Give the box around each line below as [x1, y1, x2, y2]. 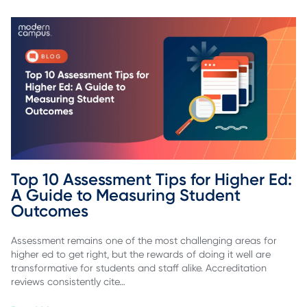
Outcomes [11, 201, 88, 221]
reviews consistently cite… [11, 275, 125, 287]
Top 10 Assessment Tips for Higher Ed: [11, 169, 296, 190]
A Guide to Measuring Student [11, 185, 245, 206]
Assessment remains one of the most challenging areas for [11, 234, 277, 246]
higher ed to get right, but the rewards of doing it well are [11, 248, 271, 260]
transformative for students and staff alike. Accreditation [11, 262, 267, 273]
